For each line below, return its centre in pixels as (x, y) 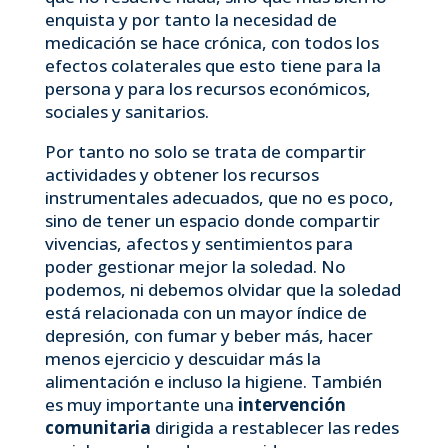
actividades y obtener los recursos (181, 174)
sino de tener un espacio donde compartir (212, 220)
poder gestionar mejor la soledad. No (195, 266)
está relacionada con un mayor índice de (205, 312)
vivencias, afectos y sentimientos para (198, 243)
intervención (291, 404)
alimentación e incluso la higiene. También (213, 381)
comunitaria (99, 427)
